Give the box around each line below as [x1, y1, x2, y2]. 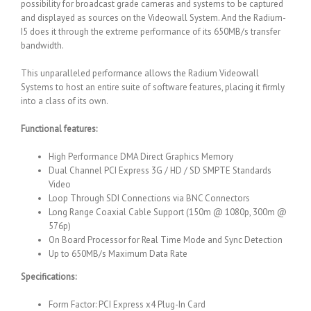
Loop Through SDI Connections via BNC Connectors [49, 192, 250, 205]
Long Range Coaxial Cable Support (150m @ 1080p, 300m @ [49, 206, 287, 219]
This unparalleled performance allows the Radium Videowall [21, 67, 259, 80]
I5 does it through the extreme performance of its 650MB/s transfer [21, 26, 280, 38]
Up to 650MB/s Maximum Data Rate [49, 248, 187, 260]
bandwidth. [21, 40, 64, 52]
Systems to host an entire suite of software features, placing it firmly [21, 81, 285, 94]
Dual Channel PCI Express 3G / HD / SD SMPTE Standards [49, 165, 271, 177]
